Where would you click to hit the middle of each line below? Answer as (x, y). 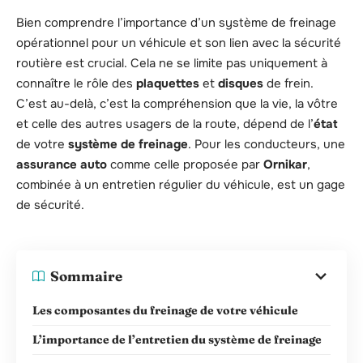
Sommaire (86, 276)
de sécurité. (50, 205)
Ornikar (285, 165)
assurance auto (62, 165)
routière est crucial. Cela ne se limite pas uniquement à (172, 64)
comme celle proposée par (185, 165)
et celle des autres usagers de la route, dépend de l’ (165, 124)
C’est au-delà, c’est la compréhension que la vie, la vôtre (177, 104)
